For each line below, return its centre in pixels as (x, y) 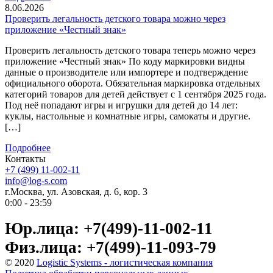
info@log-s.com (36, 181)
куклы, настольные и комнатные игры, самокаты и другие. (128, 116)
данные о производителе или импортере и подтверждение (126, 72)
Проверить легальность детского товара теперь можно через (130, 50)
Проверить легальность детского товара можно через (115, 19)
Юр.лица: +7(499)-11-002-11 (109, 229)
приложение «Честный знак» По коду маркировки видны (125, 61)
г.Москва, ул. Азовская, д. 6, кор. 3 (76, 192)
